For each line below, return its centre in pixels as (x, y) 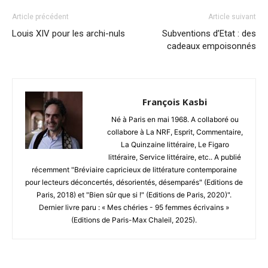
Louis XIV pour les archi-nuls (68, 33)
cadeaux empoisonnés (211, 46)
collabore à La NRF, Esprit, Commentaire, (175, 132)
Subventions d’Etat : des (209, 33)
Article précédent (40, 16)
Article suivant (232, 16)
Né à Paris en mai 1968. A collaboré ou (175, 119)
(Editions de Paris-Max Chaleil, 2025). (134, 220)
